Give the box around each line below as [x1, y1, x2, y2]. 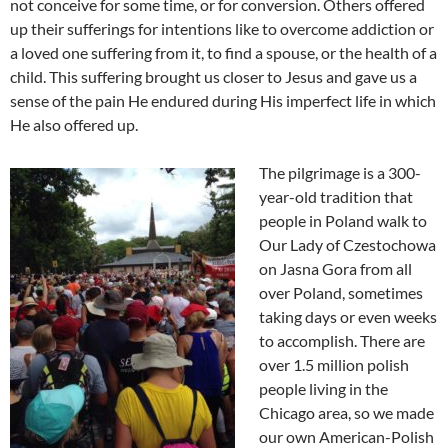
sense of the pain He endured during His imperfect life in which [10, 91, 436, 110]
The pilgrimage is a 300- [259, 163, 421, 182]
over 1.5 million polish [259, 355, 409, 374]
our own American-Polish [259, 427, 434, 446]
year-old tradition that [259, 187, 413, 206]
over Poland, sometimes [259, 283, 423, 302]
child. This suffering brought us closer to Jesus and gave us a [10, 67, 417, 86]
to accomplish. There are [259, 331, 425, 350]
